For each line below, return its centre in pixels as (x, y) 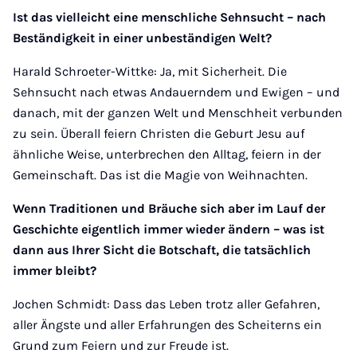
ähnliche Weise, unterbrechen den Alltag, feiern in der (167, 154)
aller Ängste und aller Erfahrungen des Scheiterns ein (167, 325)
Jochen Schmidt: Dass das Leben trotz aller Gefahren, (166, 304)
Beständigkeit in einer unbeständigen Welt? (142, 38)
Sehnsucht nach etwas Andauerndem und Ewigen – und (176, 92)
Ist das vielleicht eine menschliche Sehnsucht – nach (169, 17)
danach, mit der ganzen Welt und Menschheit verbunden (178, 113)
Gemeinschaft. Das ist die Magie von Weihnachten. (160, 175)
